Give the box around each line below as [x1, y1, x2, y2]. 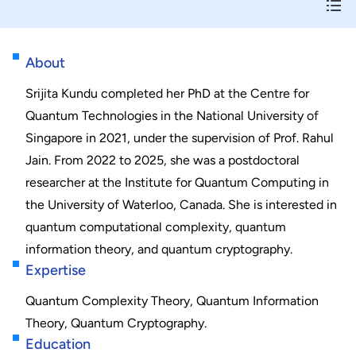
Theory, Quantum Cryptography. [25, 315, 207, 331]
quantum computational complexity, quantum [25, 219, 286, 234]
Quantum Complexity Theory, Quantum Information [25, 293, 319, 308]
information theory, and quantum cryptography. [25, 242, 292, 257]
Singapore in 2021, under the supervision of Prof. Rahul [25, 130, 334, 145]
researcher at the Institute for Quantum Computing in [25, 175, 329, 190]
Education [25, 335, 91, 353]
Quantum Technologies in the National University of [25, 108, 319, 123]
